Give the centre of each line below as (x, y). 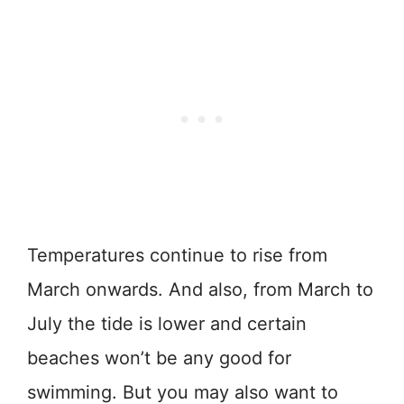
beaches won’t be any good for (159, 358)
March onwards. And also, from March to (200, 289)
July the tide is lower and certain (167, 323)
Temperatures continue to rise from (177, 255)
